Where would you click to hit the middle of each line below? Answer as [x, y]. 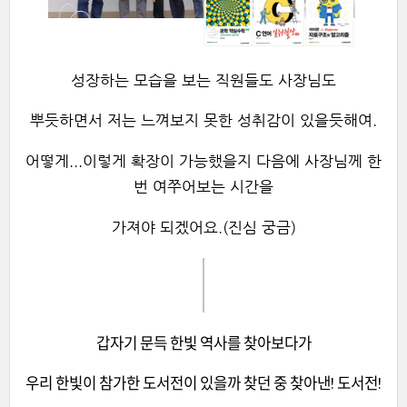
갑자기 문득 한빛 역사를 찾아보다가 [203, 343]
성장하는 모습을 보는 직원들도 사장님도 [203, 80]
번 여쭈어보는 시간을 [203, 187]
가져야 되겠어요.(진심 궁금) [203, 228]
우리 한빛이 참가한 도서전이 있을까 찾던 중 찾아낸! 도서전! [203, 382]
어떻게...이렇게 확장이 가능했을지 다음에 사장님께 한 [203, 162]
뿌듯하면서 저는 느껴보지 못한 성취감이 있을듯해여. [203, 121]
